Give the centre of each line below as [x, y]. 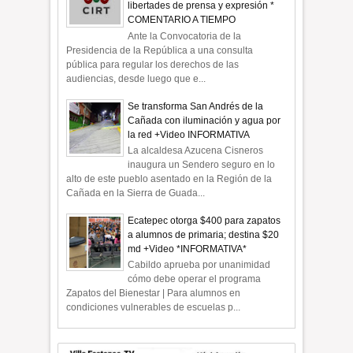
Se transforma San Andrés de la [196, 106]
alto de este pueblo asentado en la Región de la [169, 178]
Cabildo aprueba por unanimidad [199, 265]
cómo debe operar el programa [197, 279]
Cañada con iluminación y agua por [204, 120]
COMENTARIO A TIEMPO [182, 20]
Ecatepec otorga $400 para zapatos [204, 220]
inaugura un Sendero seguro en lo [202, 164]
